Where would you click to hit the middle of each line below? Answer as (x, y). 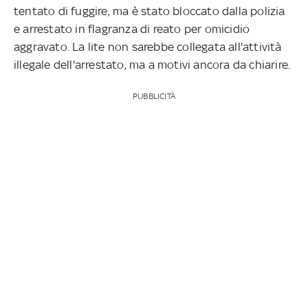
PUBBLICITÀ (154, 96)
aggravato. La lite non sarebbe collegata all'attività (148, 46)
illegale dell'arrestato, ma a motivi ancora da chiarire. (152, 64)
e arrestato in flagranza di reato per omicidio (132, 29)
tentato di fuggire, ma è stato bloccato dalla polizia (150, 11)
